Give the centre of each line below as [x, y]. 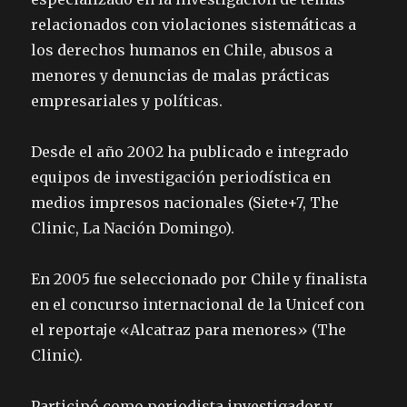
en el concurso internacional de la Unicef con [198, 305]
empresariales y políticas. [127, 101]
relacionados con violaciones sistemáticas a [194, 25]
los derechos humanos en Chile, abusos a [182, 50]
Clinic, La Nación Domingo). [133, 228]
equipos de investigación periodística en [181, 178]
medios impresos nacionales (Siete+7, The [185, 203]
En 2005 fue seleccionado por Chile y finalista [199, 279]
